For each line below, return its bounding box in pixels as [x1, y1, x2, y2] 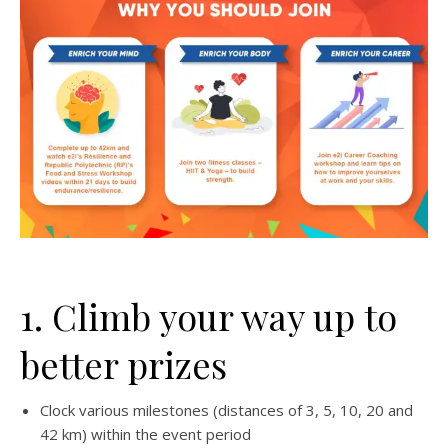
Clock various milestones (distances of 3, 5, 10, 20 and [40, 399, 413, 420]
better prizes [20, 339, 227, 388]
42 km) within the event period [40, 423, 251, 444]
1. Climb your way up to [20, 291, 397, 340]
